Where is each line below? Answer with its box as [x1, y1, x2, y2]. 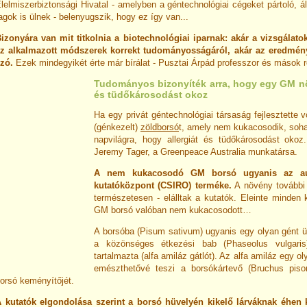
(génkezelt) [94, 122, 140, 133]
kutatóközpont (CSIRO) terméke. [94, 180, 232, 191]
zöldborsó [140, 122, 179, 133]
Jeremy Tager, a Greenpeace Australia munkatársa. [94, 147, 297, 158]
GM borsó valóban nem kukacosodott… [94, 205, 251, 216]
